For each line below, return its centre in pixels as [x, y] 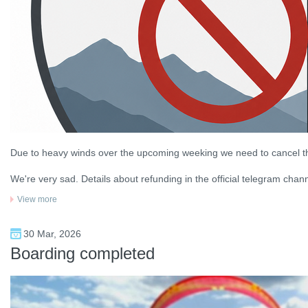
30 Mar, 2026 [52, 234]
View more [37, 199]
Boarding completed [82, 253]
